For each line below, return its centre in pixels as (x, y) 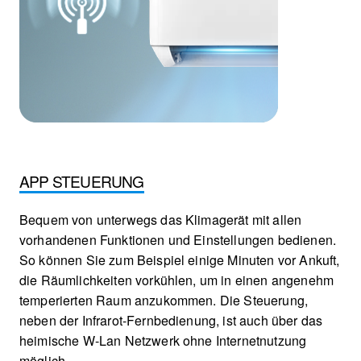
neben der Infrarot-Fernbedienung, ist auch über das (171, 321)
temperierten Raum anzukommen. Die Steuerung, (164, 301)
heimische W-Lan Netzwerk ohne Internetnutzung (163, 341)
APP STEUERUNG (82, 181)
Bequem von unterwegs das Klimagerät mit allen (161, 220)
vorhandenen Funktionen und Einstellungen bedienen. (178, 240)
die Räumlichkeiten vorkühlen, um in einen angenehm (177, 280)
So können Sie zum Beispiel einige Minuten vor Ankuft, (180, 260)
